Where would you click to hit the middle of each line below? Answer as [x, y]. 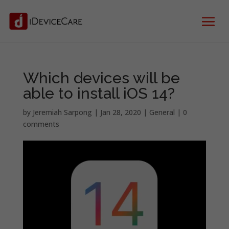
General [162, 112]
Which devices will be [101, 78]
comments [41, 124]
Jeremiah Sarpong [62, 112]
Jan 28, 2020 [120, 112]
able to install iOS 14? [99, 93]
